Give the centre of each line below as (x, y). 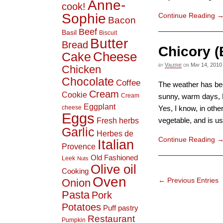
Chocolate (88, 81)
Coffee (128, 82)
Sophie (84, 18)
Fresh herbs (117, 120)
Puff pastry (120, 208)
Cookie (74, 95)
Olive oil (113, 169)
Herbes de (115, 133)
